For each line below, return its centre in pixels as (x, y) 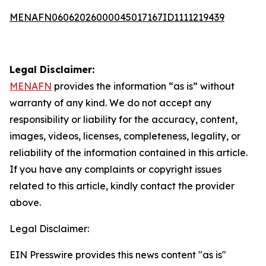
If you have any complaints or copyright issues (115, 169)
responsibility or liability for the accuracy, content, (123, 119)
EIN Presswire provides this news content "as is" (118, 255)
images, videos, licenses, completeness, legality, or (125, 136)
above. (25, 202)
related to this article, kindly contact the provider (122, 186)
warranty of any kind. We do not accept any (110, 103)
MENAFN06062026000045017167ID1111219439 (117, 17)
